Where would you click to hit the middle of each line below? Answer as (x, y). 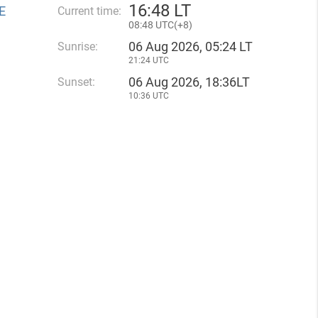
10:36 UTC (149, 96)
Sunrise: (78, 46)
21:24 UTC (149, 60)
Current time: (89, 11)
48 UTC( (160, 25)
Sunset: (76, 82)
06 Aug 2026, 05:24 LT (191, 46)
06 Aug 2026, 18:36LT (189, 82)
